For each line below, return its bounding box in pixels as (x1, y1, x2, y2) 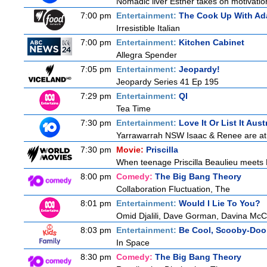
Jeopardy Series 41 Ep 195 (116, 77, 219, 86)
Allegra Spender (116, 50, 177, 60)
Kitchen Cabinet (179, 38, 244, 47)
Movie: (116, 145, 146, 154)
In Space (116, 238, 150, 247)
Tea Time (116, 104, 151, 113)
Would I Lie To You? (179, 198, 260, 208)
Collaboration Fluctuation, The (116, 184, 230, 194)
